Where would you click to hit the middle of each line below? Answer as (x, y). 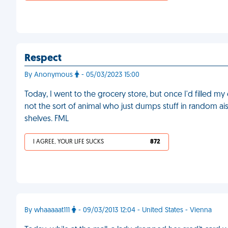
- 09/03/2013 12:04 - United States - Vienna (144, 210)
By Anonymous (50, 75)
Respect (43, 59)
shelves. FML (47, 119)
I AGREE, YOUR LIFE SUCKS (68, 142)
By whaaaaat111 (48, 210)
